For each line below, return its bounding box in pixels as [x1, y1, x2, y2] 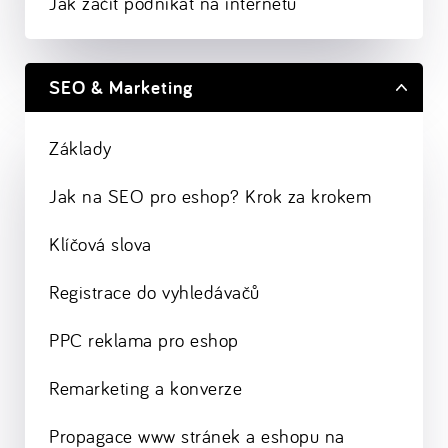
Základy [49, 136, 112, 161]
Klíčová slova [49, 232, 152, 257]
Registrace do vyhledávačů [49, 280, 260, 305]
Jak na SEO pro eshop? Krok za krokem [49, 184, 371, 209]
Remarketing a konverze [49, 376, 242, 401]
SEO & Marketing [49, 75, 193, 101]
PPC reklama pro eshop [49, 328, 239, 353]
